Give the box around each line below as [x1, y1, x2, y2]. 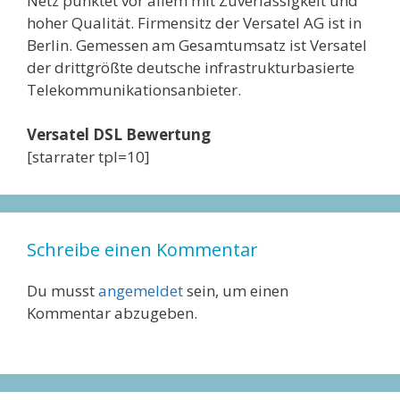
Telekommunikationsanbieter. [27, 79, 241, 100]
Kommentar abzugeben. [27, 303, 197, 324]
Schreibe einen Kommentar [27, 237, 258, 262]
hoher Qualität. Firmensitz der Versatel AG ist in [27, 12, 362, 33]
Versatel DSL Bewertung [27, 124, 211, 146]
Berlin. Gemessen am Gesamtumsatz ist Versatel [27, 34, 367, 55]
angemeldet [98, 280, 183, 302]
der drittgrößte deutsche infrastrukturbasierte [27, 56, 354, 78]
